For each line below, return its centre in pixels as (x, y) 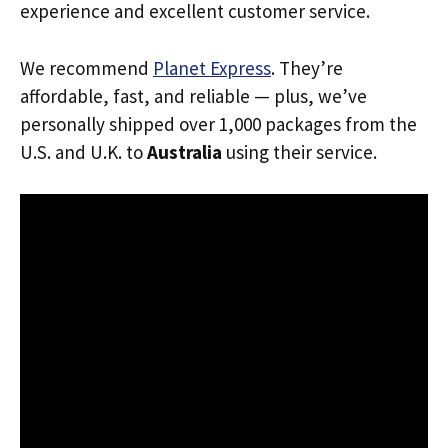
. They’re (307, 67)
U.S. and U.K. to (83, 151)
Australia (184, 151)
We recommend (86, 67)
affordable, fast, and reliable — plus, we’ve (193, 95)
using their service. (299, 151)
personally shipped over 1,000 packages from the (218, 123)
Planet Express (212, 67)
